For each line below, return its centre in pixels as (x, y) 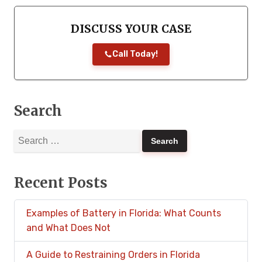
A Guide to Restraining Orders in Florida (113, 255)
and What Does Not (68, 228)
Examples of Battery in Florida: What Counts (124, 213)
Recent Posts (61, 183)
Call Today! (135, 54)
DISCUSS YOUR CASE (131, 28)
